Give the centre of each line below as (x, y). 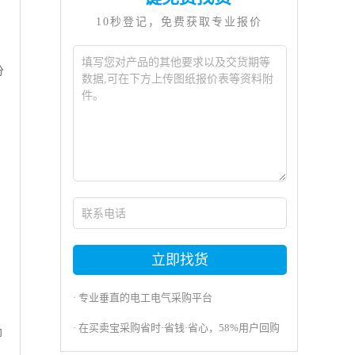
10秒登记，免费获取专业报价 (179, 22)
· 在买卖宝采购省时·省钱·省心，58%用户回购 (176, 328)
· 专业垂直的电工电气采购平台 (143, 298)
